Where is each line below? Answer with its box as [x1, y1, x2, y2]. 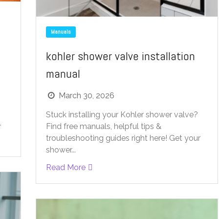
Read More [45, 162, 86, 172]
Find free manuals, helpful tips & [45, 121, 161, 131]
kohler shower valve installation [45, 48, 195, 64]
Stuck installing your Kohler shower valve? [45, 109, 198, 119]
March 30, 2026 [58, 90, 114, 100]
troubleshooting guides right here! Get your [45, 133, 200, 143]
